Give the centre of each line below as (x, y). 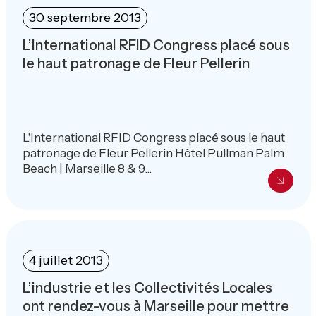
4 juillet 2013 (66, 260)
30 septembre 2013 (85, 17)
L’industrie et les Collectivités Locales (147, 287)
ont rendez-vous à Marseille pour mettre (156, 306)
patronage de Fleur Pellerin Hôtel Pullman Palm (153, 153)
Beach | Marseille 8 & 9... (87, 168)
